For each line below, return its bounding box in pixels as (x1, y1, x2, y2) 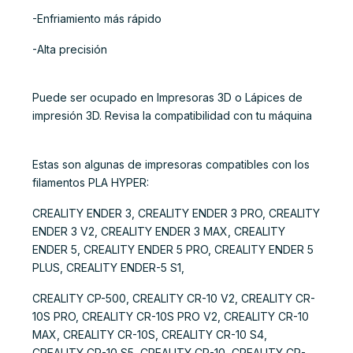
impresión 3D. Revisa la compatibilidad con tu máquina (32, 109, 312, 123)
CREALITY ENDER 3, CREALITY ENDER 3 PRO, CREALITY (32, 206, 320, 220)
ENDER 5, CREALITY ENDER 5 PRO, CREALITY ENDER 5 (32, 242, 314, 256)
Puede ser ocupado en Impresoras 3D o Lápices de (32, 91, 303, 105)
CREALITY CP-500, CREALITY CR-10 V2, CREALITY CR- (32, 291, 315, 305)
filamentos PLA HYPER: (32, 176, 149, 190)
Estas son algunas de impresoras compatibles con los (32, 158, 310, 172)
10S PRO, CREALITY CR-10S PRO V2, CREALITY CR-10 (32, 309, 309, 323)
